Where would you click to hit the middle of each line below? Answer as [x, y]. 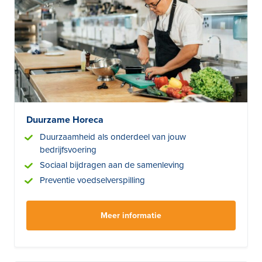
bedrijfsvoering [68, 150]
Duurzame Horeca [65, 120]
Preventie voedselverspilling [92, 180]
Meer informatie [131, 216]
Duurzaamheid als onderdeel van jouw [113, 137]
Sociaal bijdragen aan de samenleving [112, 165]
